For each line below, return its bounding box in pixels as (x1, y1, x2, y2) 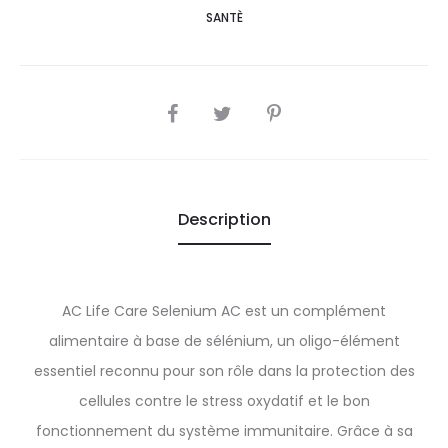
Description (177, 208, 271, 231)
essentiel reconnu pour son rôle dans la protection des (33, 361, 415, 381)
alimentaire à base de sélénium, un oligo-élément (48, 331, 400, 351)
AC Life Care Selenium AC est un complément (62, 301, 386, 321)
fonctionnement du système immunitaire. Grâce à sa (35, 421, 413, 441)
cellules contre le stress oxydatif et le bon (78, 391, 370, 411)
